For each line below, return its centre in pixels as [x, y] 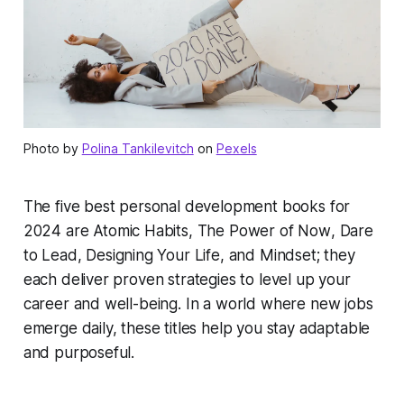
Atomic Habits [141, 230]
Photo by [52, 148]
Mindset [288, 255]
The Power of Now [264, 230]
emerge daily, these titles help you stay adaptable [197, 328]
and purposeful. [79, 352]
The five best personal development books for [187, 206]
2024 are [58, 230]
